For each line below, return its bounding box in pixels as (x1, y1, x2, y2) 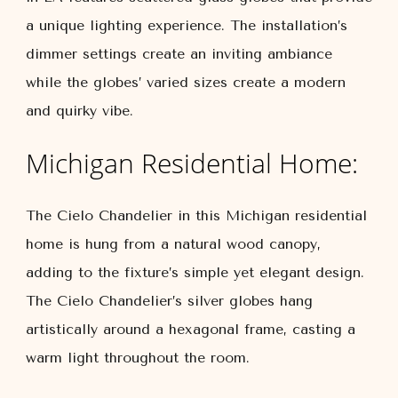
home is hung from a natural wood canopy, (26, 235, 321, 252)
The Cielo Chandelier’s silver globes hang (26, 292, 313, 309)
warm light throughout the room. (26, 349, 250, 366)
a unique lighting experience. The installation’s (26, 17, 347, 34)
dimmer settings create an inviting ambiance (26, 45, 332, 62)
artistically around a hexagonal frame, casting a (26, 321, 355, 338)
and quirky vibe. (26, 102, 133, 119)
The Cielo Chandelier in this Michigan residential (26, 207, 367, 224)
